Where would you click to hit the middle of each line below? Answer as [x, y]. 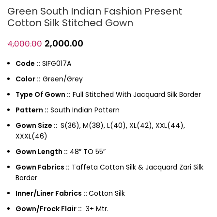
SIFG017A [56, 63]
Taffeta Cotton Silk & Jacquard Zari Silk [137, 167]
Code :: [28, 63]
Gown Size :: [38, 125]
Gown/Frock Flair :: [49, 209]
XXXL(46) [31, 136]
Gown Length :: [42, 151]
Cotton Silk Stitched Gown [70, 23]
